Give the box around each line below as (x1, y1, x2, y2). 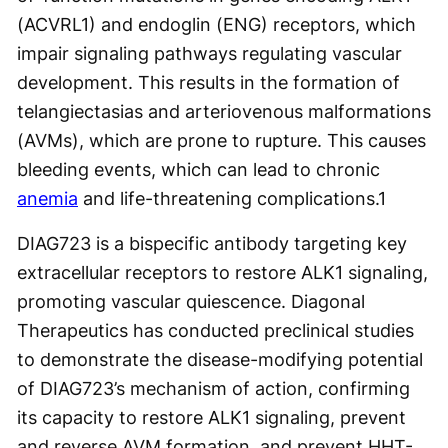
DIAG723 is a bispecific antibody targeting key (17, 233, 407, 254)
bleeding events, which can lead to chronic (17, 159, 380, 180)
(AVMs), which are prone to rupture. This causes (17, 130, 426, 151)
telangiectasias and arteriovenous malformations (17, 101, 431, 122)
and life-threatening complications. (78, 188, 378, 209)
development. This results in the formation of (17, 72, 400, 93)
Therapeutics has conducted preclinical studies (17, 320, 414, 341)
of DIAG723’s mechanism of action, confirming (17, 378, 410, 399)
